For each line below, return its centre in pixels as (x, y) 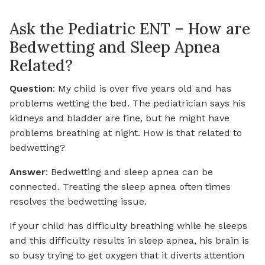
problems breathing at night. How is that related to (126, 133)
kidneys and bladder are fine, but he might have (119, 118)
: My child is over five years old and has (142, 89)
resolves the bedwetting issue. (78, 202)
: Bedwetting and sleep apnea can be (129, 172)
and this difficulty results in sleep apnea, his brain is (129, 241)
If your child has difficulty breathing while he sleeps (128, 226)
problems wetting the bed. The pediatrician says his (127, 104)
